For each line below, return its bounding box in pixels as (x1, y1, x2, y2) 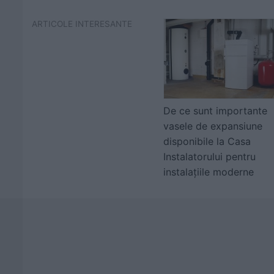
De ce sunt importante (163, 105, 267, 117)
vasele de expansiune (163, 120, 262, 132)
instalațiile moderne (163, 166, 254, 178)
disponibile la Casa (163, 135, 251, 147)
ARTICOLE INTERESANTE (32, 19, 132, 29)
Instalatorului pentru (163, 150, 256, 163)
